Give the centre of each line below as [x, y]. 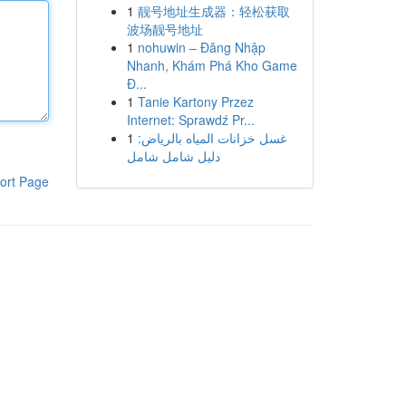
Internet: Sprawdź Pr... [190, 120]
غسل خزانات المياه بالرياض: [212, 138]
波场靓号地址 [164, 29]
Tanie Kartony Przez [195, 101]
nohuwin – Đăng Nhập [201, 47]
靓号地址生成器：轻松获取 [213, 11]
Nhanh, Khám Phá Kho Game [212, 65]
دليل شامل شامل [173, 156]
